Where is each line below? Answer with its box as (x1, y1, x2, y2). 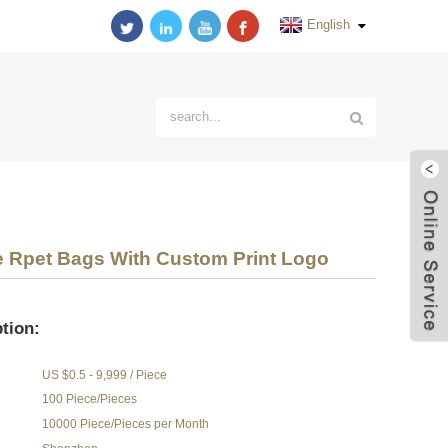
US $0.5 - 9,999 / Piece (42, 367, 168, 382)
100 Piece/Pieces (42, 392, 138, 407)
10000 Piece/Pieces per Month (42, 417, 210, 432)
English (307, 17, 350, 32)
